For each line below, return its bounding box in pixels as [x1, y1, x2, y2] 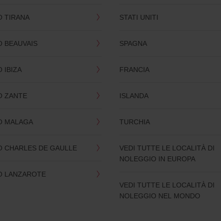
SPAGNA [119, 38, 147, 48]
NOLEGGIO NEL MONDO [119, 190, 201, 200]
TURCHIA [119, 116, 150, 126]
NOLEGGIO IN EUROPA [119, 153, 196, 163]
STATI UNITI [119, 12, 159, 22]
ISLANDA [119, 90, 149, 100]
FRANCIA [119, 64, 150, 74]
